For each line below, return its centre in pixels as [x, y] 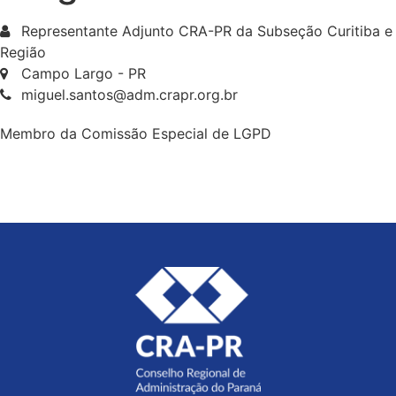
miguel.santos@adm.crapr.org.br [129, 95]
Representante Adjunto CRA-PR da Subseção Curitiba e [207, 31]
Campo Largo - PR [84, 73]
